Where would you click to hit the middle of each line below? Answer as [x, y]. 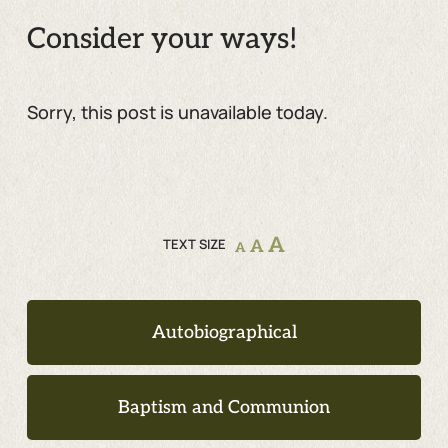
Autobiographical [224, 333]
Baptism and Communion [224, 408]
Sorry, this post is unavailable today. [177, 111]
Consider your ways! [162, 38]
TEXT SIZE [194, 243]
